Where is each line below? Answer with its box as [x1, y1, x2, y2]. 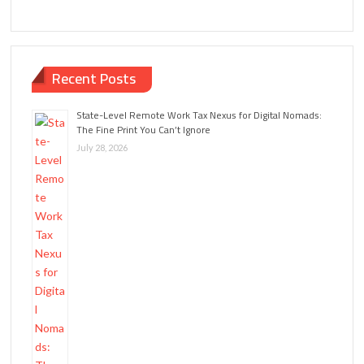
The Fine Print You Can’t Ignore [76, 119, 211, 139]
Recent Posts [52, 65, 136, 93]
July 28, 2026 [76, 141, 128, 153]
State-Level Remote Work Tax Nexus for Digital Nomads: [76, 105, 323, 124]
